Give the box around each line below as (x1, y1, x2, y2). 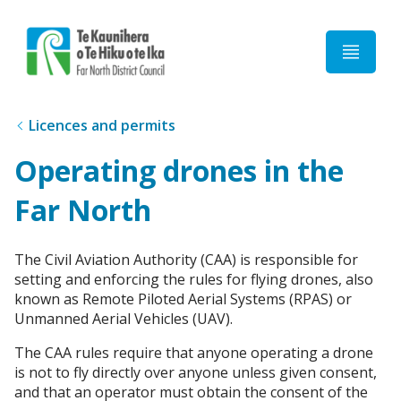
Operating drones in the (14, 151, 344, 191)
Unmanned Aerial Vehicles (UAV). (14, 308, 233, 328)
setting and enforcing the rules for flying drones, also (14, 269, 373, 289)
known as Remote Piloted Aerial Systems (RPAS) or (14, 288, 352, 309)
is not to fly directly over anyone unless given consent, (14, 362, 377, 382)
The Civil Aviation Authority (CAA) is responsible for (14, 249, 358, 269)
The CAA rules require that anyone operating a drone (14, 342, 373, 363)
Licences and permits (29, 115, 175, 135)
